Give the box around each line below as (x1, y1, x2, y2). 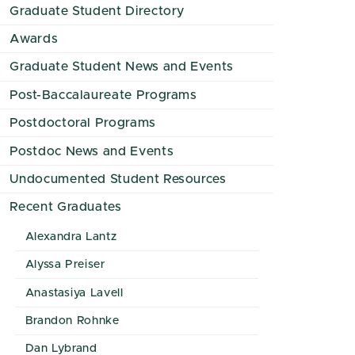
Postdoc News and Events (10, 144, 174, 158)
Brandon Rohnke (25, 315, 120, 326)
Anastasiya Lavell (25, 287, 124, 299)
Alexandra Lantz (25, 231, 117, 242)
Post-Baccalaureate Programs (10, 88, 197, 101)
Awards (10, 32, 59, 46)
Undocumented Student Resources (10, 172, 227, 185)
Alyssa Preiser (25, 259, 105, 271)
